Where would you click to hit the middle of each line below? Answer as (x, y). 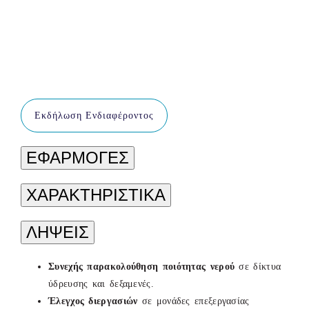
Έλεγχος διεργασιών (93, 301)
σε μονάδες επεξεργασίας (193, 301)
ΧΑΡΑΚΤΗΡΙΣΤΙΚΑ (96, 195)
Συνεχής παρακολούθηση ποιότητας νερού (142, 266)
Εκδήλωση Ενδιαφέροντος (94, 115)
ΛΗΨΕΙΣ (58, 232)
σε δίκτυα (258, 266)
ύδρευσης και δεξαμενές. (101, 283)
